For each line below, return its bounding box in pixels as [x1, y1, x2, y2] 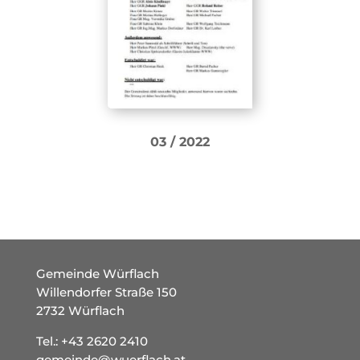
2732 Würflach [35, 303, 125, 319]
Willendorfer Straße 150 [35, 284, 177, 301]
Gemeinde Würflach [35, 266, 159, 282]
